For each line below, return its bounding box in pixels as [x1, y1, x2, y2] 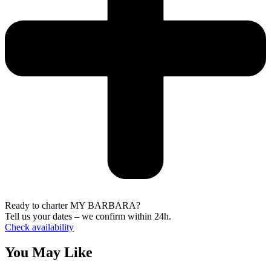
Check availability [5, 221, 74, 232]
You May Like [5, 244, 93, 261]
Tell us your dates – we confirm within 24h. [5, 211, 171, 221]
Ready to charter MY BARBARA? [5, 200, 140, 211]
